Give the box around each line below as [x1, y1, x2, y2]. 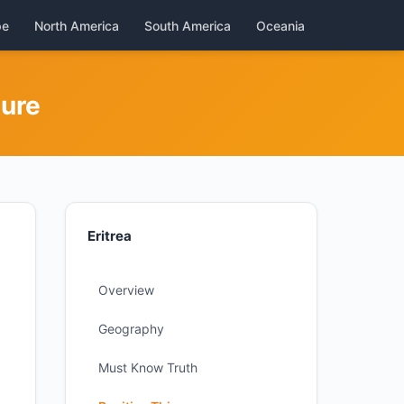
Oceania [256, 17, 305, 33]
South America [144, 17, 231, 33]
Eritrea [87, 227, 132, 244]
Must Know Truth [98, 360, 197, 375]
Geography [98, 321, 164, 336]
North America [34, 17, 119, 33]
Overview [98, 282, 154, 298]
